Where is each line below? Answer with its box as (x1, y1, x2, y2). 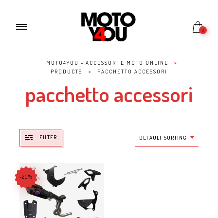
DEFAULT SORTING (139, 134, 187, 141)
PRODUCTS (51, 68, 83, 75)
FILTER (39, 134, 57, 141)
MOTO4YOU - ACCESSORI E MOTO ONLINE (46, 59, 168, 66)
